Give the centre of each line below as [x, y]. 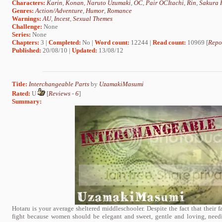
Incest [62, 18]
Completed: [65, 42]
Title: [20, 84]
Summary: [27, 101]
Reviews [59, 93]
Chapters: [26, 42]
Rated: [21, 93]
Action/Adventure [59, 10]
